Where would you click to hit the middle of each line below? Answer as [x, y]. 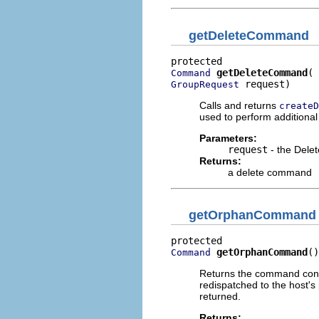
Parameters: [228, 138]
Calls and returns [239, 105]
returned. [220, 296]
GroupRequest [205, 84]
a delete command [270, 172]
